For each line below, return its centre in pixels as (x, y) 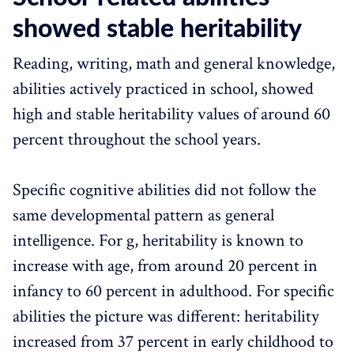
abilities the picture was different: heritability (166, 316)
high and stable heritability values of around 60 (171, 114)
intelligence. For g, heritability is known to (158, 240)
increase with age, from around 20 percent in (165, 265)
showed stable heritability (157, 29)
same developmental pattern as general (143, 215)
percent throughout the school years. (137, 139)
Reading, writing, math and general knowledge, (174, 63)
